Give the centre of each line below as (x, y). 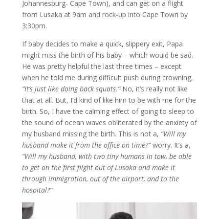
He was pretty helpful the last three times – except (101, 66)
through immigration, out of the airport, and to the (100, 179)
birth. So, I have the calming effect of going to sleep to (108, 111)
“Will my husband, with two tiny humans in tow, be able (107, 156)
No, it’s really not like (155, 89)
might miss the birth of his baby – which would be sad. (107, 55)
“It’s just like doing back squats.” (72, 89)
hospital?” (37, 190)
